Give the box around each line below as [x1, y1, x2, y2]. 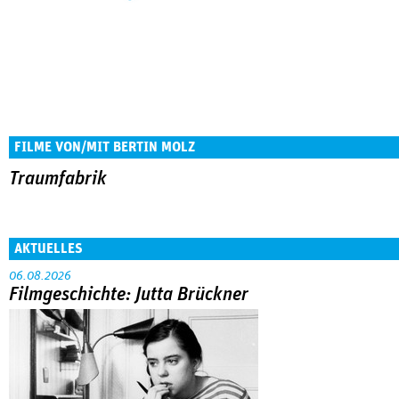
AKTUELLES [14, 240, 83, 256]
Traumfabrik [9, 169, 107, 189]
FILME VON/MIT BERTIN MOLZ [14, 140, 195, 154]
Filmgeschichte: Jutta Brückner [9, 284, 248, 305]
